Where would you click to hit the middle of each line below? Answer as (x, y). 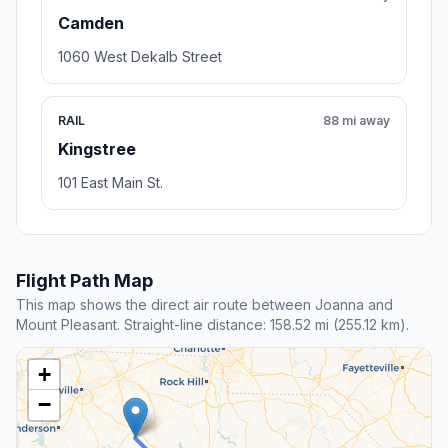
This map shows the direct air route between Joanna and (204, 305)
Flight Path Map (84, 281)
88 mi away (356, 121)
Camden (91, 23)
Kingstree (97, 149)
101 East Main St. (110, 183)
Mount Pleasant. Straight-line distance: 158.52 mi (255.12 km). (212, 325)
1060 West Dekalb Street (140, 57)
